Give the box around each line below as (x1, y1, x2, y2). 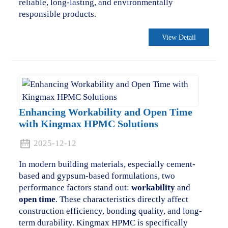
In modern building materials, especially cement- (18, 159, 195, 169)
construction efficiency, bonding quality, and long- (18, 206, 202, 216)
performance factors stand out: (18, 182, 131, 192)
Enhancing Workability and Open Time (18, 106, 192, 118)
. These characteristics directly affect (55, 194, 188, 204)
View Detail (162, 33, 196, 41)
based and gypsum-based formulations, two (18, 170, 175, 181)
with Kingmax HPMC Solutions (18, 118, 158, 129)
